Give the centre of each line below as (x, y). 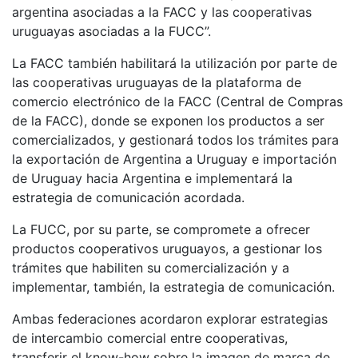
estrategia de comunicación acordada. (128, 198)
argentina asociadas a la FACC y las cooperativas (162, 12)
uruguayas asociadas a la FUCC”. (113, 32)
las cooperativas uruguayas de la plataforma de (157, 83)
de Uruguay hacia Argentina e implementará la (152, 179)
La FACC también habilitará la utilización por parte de (175, 64)
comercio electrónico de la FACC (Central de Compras (177, 102)
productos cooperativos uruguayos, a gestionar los (167, 249)
